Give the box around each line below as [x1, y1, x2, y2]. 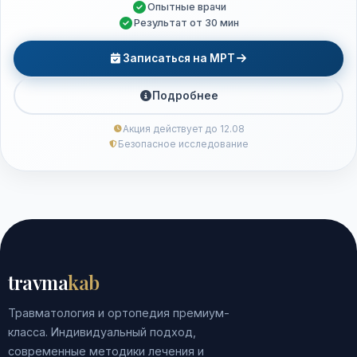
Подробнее [152, 88, 218, 102]
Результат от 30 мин [134, 17, 239, 29]
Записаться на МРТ [122, 52, 235, 65]
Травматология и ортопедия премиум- [8, 306, 229, 320]
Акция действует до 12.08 [122, 123, 245, 135]
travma [8, 269, 69, 295]
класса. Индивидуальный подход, [8, 325, 196, 339]
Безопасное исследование [118, 138, 249, 150]
